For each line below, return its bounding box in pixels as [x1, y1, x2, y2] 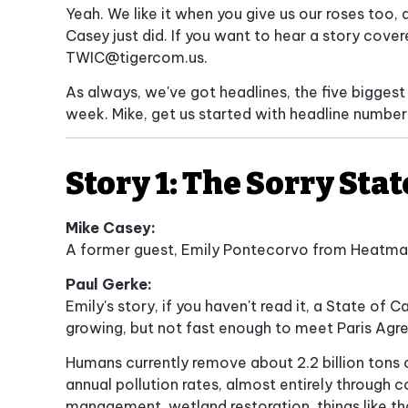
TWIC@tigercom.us [66, 48, 204, 67]
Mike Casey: [66, 219, 156, 238]
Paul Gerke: [66, 275, 152, 294]
